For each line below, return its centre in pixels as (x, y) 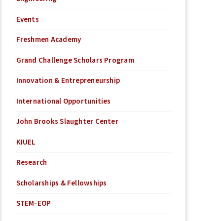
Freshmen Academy (49, 40)
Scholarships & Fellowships (61, 183)
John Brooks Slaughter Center (67, 122)
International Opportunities (63, 101)
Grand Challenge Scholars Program (75, 60)
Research (32, 163)
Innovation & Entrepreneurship (68, 81)
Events (27, 19)
